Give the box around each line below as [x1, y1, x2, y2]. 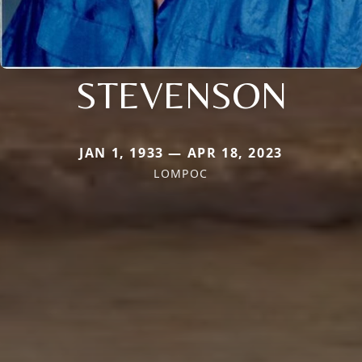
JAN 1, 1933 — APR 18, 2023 [79, 143, 283, 162]
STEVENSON [75, 71, 287, 117]
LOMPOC [154, 165, 208, 181]
